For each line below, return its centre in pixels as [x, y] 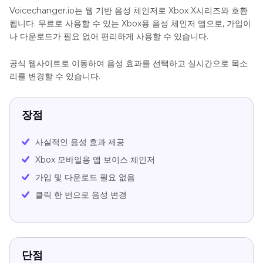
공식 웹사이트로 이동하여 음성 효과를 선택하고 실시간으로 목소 [129, 64]
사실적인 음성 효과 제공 [80, 142]
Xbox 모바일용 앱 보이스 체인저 [95, 160]
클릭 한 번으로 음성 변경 [81, 195]
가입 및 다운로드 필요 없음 [85, 178]
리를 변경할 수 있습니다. [55, 77]
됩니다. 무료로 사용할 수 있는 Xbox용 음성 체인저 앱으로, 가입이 [130, 24]
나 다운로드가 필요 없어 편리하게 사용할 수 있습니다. [109, 37]
